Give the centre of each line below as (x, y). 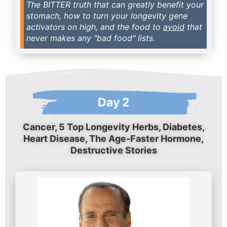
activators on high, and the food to (95, 27)
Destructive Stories (113, 150)
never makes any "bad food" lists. (91, 38)
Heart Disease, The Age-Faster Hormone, (113, 138)
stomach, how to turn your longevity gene (107, 15)
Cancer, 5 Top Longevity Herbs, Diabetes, (113, 127)
